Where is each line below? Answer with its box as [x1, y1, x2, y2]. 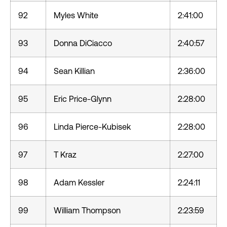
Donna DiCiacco [54, 39, 112, 48]
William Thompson [54, 206, 121, 215]
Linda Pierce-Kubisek [54, 122, 131, 131]
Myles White [54, 11, 98, 20]
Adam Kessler [54, 178, 104, 187]
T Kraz [54, 150, 77, 159]
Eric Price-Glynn [54, 94, 111, 103]
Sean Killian [54, 66, 95, 75]
